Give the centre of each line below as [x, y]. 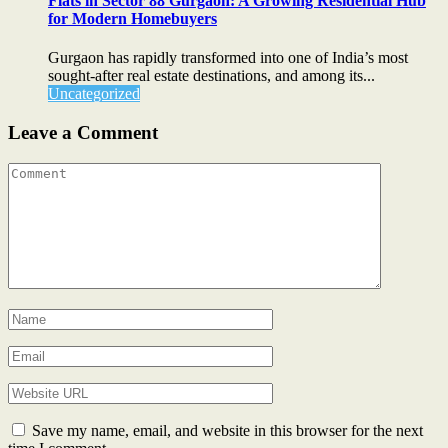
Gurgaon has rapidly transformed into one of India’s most [228, 58]
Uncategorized [94, 94]
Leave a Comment [83, 132]
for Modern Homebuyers [132, 18]
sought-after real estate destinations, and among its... [211, 76]
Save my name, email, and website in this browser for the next [227, 430]
